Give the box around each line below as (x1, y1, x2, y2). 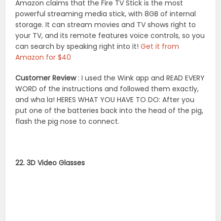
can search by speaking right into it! (15, 41, 141, 52)
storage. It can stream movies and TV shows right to (15, 20, 196, 30)
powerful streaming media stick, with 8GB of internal (15, 9, 196, 19)
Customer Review (15, 73, 76, 83)
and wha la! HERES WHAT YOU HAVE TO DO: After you (15, 95, 195, 105)
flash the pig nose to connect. (15, 116, 120, 127)
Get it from (141, 41, 180, 52)
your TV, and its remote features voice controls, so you (15, 31, 205, 41)
